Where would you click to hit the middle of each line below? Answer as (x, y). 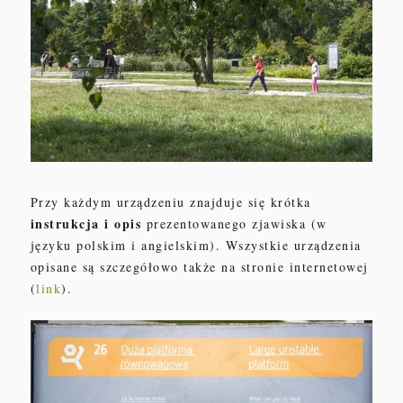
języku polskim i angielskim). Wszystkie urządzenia (196, 245)
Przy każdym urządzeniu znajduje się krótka (170, 201)
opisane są (65, 266)
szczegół (127, 266)
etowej (348, 266)
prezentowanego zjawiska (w (234, 223)
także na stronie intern (253, 266)
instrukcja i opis (86, 223)
